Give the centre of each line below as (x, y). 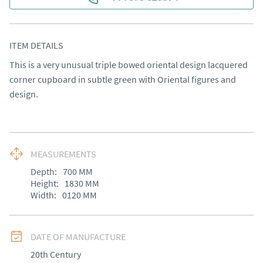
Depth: (44, 171)
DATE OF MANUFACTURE (78, 237)
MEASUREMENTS (63, 154)
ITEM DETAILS (36, 45)
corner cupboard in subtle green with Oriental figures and (123, 79)
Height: (45, 183)
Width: (43, 195)
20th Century (56, 254)
